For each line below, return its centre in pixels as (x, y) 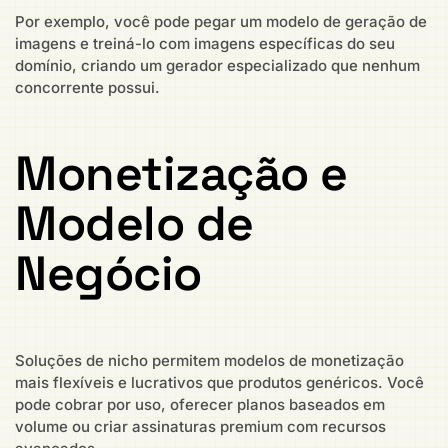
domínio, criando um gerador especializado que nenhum (217, 65)
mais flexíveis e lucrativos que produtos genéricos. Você (219, 382)
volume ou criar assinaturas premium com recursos (200, 426)
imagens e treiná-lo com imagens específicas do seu (205, 43)
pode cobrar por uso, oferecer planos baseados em (200, 404)
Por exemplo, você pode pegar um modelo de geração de (221, 21)
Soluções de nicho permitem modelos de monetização (209, 360)
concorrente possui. (87, 87)
